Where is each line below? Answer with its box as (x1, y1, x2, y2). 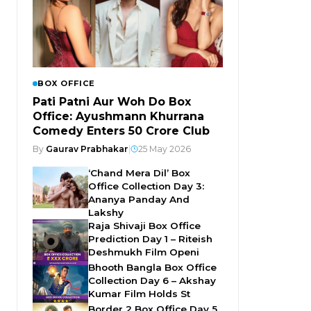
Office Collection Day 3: (88, 180, 204, 192)
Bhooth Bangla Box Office (88, 262, 217, 274)
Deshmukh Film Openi (88, 246, 199, 258)
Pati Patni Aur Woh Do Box (33, 95, 191, 109)
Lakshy (88, 207, 124, 219)
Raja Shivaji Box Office (88, 220, 201, 232)
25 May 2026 (138, 144, 191, 155)
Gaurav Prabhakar (46, 144, 128, 155)
